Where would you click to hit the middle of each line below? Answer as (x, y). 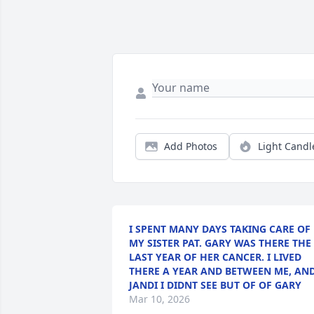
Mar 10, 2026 (159, 299)
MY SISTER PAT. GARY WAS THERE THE (220, 243)
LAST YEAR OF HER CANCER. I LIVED (215, 257)
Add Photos (191, 146)
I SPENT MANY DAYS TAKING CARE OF (220, 229)
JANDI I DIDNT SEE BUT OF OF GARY (215, 285)
